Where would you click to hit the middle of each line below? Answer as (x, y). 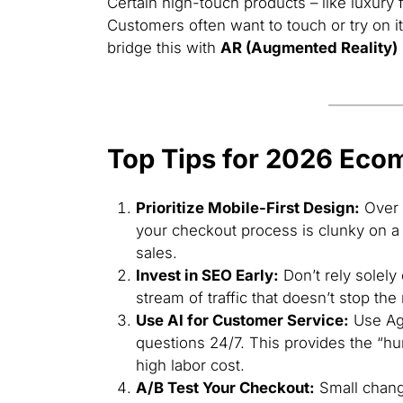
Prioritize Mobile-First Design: (247, 207)
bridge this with (163, 47)
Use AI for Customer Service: (242, 320)
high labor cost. (190, 365)
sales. (156, 252)
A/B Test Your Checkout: (225, 387)
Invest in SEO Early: (207, 275)
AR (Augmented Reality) (309, 47)
